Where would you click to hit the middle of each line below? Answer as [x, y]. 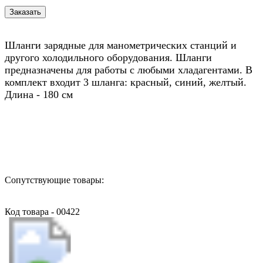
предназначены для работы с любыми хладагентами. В [129, 70]
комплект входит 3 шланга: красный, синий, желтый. [126, 82]
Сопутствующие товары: [54, 180]
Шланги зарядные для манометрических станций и [121, 45]
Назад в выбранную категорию [67, 137]
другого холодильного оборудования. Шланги [108, 57]
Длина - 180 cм [39, 94]
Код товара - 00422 [42, 211]
